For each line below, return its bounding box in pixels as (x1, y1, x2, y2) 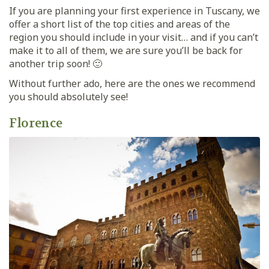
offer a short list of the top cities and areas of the (9, 17, 230, 31)
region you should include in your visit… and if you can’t (9, 30, 258, 44)
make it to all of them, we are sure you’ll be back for (9, 43, 243, 57)
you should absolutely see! (9, 89, 128, 103)
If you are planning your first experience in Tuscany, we (9, 4, 260, 17)
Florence (9, 115, 62, 131)
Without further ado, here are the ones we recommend (9, 76, 255, 90)
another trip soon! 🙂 (9, 56, 102, 70)
